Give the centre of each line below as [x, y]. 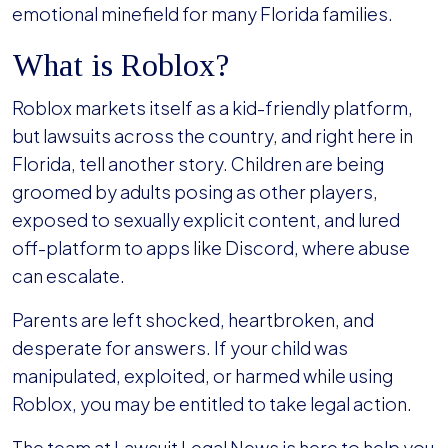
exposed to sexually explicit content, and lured [206, 220]
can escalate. [70, 276]
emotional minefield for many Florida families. [202, 14]
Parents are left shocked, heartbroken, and [193, 320]
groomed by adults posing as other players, [195, 192]
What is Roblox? [120, 65]
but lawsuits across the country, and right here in [212, 136]
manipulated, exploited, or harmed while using [202, 376]
